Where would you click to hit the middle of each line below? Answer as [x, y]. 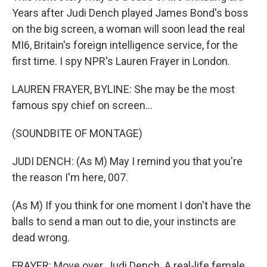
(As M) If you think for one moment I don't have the [131, 205]
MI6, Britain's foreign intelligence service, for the [125, 45]
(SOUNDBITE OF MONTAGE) [77, 133]
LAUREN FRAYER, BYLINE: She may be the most [123, 89]
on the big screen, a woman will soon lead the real [128, 29]
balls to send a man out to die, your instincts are [124, 221]
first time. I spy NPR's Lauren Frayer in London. [121, 61]
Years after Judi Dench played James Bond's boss [130, 13]
